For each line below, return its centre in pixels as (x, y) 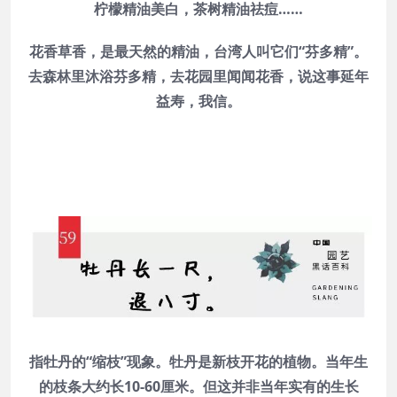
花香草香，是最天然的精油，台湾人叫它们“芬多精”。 (198, 51)
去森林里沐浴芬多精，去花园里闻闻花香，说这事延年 (198, 76)
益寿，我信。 (198, 101)
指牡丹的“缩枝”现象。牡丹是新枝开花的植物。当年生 (198, 362)
